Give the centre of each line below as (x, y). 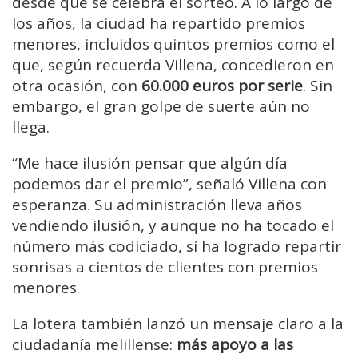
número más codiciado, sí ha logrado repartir (177, 247)
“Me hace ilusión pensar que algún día (150, 163)
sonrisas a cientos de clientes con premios (165, 267)
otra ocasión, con (77, 86)
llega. (31, 127)
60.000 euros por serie (222, 86)
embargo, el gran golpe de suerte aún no (161, 107)
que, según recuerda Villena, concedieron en (173, 65)
